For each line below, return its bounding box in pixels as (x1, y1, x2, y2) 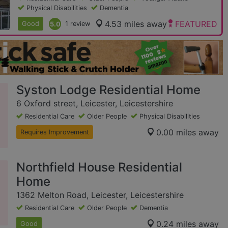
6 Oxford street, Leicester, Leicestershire (16, 98, 173, 109)
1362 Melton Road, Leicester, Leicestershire (16, 190, 184, 201)
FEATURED (175, 18, 217, 29)
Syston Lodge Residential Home (16, 82, 201, 98)
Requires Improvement (20, 128, 89, 136)
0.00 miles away (156, 127, 219, 137)
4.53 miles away (104, 18, 167, 29)
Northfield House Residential (16, 160, 182, 175)
